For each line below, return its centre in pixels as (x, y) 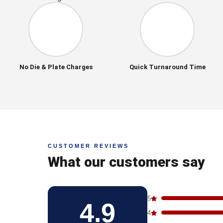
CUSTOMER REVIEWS (88, 146)
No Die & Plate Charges (56, 67)
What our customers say (126, 162)
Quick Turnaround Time (167, 67)
